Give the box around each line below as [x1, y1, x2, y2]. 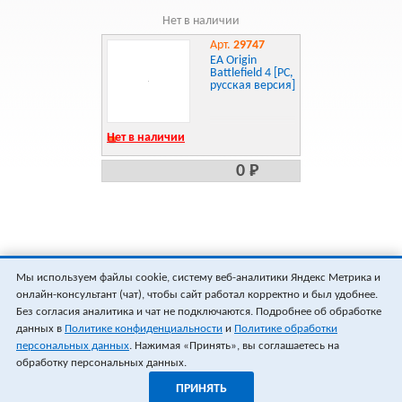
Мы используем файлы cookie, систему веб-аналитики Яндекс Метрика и [16, 272, 380, 284]
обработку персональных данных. [16, 357, 187, 369]
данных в [16, 323, 65, 335]
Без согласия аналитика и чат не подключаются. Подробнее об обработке [16, 306, 381, 318]
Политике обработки [234, 323, 337, 335]
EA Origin [210, 54, 257, 67]
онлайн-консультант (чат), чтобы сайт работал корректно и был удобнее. [16, 289, 378, 301]
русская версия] [210, 79, 295, 92]
